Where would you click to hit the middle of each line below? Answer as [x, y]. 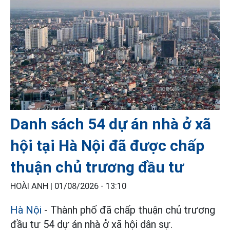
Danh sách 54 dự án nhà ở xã [111, 124]
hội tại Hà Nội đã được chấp [107, 145]
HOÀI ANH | [32, 186]
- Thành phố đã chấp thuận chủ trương [128, 210]
